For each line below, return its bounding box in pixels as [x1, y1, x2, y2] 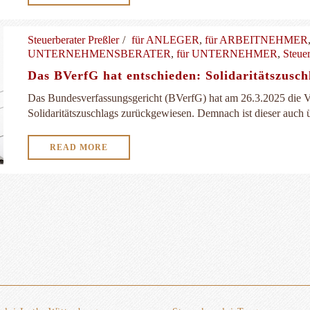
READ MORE [50, 143, 108, 152]
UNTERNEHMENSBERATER [28, 48, 171, 60]
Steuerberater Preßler [28, 34, 119, 46]
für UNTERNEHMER [176, 48, 277, 60]
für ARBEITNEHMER [205, 34, 308, 46]
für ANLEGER [131, 34, 199, 46]
